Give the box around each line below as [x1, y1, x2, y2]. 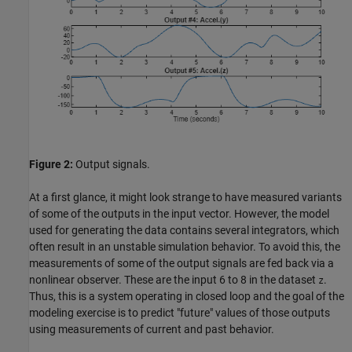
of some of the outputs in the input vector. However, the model [29, 207, 329, 221]
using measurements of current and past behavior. [29, 323, 274, 336]
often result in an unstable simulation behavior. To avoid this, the [29, 240, 340, 254]
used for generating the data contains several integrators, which [29, 224, 339, 237]
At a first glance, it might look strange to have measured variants [29, 191, 342, 204]
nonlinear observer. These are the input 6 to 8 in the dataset [29, 273, 318, 287]
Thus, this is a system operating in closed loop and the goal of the [29, 290, 344, 303]
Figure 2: [29, 158, 73, 171]
